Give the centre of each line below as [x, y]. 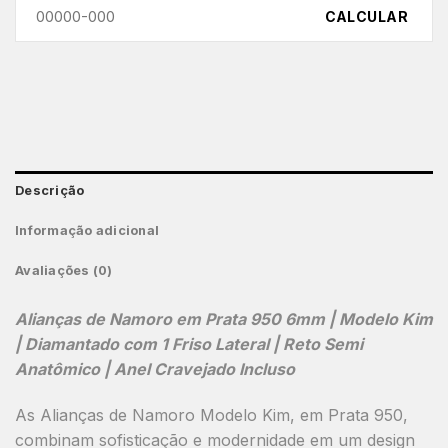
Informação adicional [87, 230]
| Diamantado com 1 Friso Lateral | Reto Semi [189, 343]
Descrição [50, 190]
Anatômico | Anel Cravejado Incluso [155, 368]
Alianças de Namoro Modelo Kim [165, 414]
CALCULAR [366, 16]
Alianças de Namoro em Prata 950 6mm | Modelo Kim [224, 318]
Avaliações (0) [64, 270]
